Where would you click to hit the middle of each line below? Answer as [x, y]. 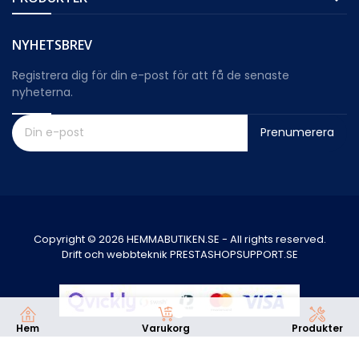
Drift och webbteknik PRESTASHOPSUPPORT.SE [179, 254]
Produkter [317, 328]
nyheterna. [42, 92]
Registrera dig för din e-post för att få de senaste [151, 75]
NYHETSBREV [52, 44]
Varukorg [165, 328]
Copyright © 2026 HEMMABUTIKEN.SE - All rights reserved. [179, 239]
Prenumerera [297, 133]
